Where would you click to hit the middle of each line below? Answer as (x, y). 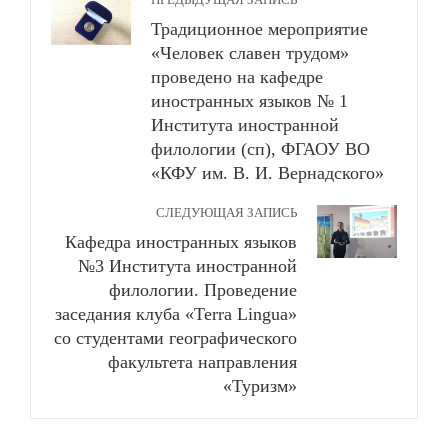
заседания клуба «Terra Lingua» (176, 313)
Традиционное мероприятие (259, 28)
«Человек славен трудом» (250, 52)
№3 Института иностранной (187, 265)
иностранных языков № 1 (249, 100)
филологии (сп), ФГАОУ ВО (260, 148)
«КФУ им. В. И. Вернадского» (267, 172)
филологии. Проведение (203, 289)
